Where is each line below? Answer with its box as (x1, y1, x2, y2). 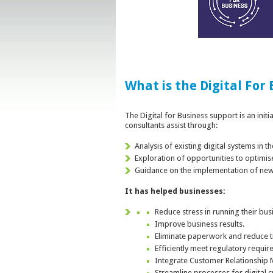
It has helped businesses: (125, 186, 225, 196)
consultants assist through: (125, 120, 218, 130)
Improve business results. (154, 219, 244, 229)
